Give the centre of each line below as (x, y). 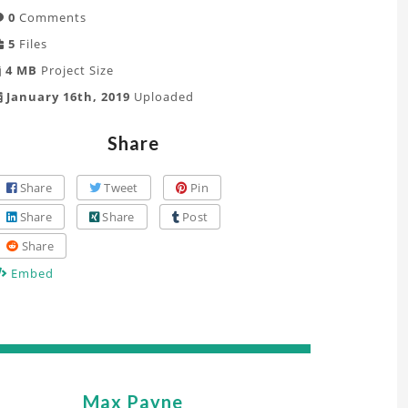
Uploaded (162, 97)
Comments (51, 17)
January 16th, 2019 (66, 97)
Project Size (76, 70)
